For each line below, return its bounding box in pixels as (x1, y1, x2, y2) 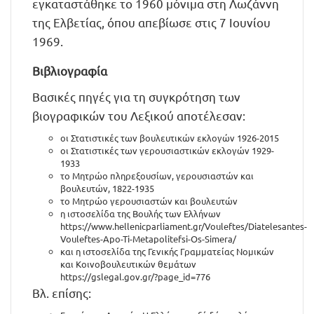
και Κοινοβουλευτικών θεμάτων (60, 258, 196, 270)
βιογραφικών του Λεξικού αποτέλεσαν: (32, 108, 245, 123)
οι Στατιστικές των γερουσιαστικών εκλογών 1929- (60, 144, 274, 156)
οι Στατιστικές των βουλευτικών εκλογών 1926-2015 (60, 132, 279, 144)
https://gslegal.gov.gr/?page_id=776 (60, 271, 210, 282)
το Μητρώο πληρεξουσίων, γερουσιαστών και (60, 170, 254, 182)
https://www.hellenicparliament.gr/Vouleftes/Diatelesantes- (60, 220, 307, 232)
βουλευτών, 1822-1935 (60, 182, 154, 194)
